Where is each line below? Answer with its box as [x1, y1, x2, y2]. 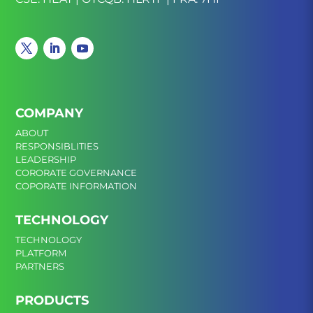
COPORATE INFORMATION [15, 180, 138, 192]
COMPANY [15, 105, 84, 122]
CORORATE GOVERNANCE [15, 167, 138, 179]
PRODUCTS [15, 293, 89, 309]
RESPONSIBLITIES [15, 140, 99, 152]
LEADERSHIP [15, 154, 77, 166]
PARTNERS [15, 261, 65, 272]
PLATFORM [15, 247, 67, 259]
